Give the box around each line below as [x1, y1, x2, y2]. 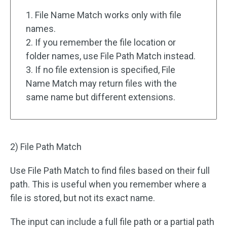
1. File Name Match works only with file [26, 10, 181, 21]
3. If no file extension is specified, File [26, 64, 175, 75]
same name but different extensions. [26, 92, 175, 103]
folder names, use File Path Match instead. [26, 51, 196, 62]
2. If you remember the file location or [26, 37, 176, 48]
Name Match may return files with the [26, 78, 177, 89]
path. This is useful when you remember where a [10, 179, 206, 190]
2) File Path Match [10, 141, 82, 153]
